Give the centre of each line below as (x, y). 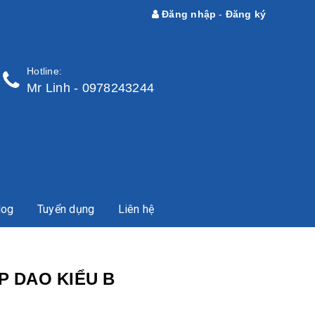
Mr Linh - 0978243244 (91, 88)
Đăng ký (246, 14)
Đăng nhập (187, 14)
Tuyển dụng (66, 210)
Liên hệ (136, 210)
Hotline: (45, 71)
